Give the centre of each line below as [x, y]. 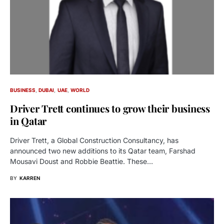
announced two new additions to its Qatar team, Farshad [103, 150]
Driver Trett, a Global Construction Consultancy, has [94, 140]
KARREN [30, 178]
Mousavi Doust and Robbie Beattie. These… [81, 161]
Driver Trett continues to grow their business [110, 108]
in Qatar [28, 120]
